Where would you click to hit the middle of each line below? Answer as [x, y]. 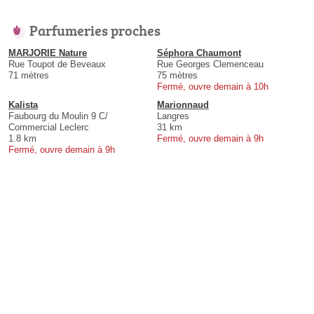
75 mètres [177, 76]
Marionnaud [183, 105]
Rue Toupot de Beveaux [57, 64]
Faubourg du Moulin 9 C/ [58, 116]
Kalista [23, 105]
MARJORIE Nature [48, 53]
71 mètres [29, 76]
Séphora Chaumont [199, 53]
